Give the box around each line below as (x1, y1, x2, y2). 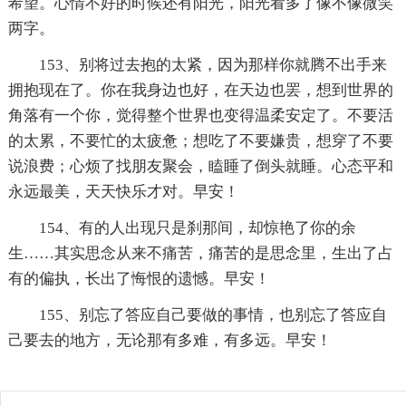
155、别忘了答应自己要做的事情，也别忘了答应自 (38, 305, 387, 324)
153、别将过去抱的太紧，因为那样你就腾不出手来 (38, 55, 387, 73)
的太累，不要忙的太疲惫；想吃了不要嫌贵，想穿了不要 (7, 131, 393, 150)
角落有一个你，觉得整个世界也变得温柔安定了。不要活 (7, 106, 393, 124)
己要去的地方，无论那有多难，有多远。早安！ (7, 331, 332, 349)
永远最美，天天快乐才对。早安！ (7, 182, 239, 200)
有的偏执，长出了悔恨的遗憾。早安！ (7, 269, 270, 287)
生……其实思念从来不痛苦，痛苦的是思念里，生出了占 (7, 244, 393, 262)
